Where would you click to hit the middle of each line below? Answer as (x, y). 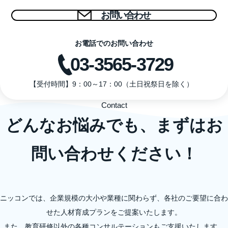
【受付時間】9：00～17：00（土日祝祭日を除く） (111, 84)
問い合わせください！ (114, 154)
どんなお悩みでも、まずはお (114, 125)
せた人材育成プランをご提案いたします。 (114, 212)
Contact (114, 105)
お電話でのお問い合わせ (114, 43)
